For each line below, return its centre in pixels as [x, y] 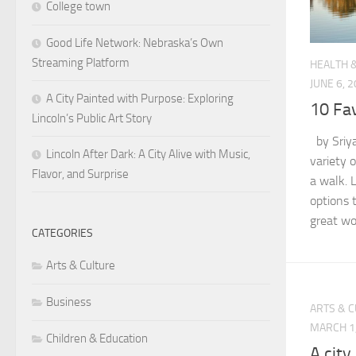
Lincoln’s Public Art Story [92, 118]
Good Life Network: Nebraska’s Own [135, 43]
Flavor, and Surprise [80, 174]
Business [69, 302]
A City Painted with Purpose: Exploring [140, 98]
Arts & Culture [81, 265]
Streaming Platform [81, 62]
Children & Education [97, 338]
